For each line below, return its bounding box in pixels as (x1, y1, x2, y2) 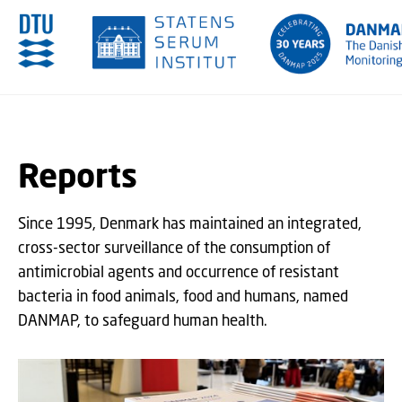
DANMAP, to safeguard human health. (18, 310, 267, 329)
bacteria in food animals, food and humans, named (18, 286, 348, 305)
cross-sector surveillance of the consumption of (18, 238, 330, 257)
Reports (18, 155, 137, 195)
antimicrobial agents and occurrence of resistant (18, 262, 339, 281)
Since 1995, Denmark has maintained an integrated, (18, 214, 362, 232)
